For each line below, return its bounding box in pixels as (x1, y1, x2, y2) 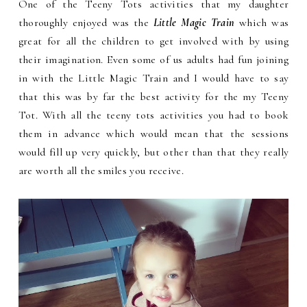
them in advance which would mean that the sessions (18, 127, 289, 141)
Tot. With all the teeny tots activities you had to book (18, 108, 289, 123)
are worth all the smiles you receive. (18, 164, 184, 178)
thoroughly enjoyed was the (18, 16, 153, 30)
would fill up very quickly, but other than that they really (18, 145, 289, 160)
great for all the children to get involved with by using (18, 34, 289, 49)
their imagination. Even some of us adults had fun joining (18, 53, 289, 67)
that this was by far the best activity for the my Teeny (18, 90, 289, 104)
